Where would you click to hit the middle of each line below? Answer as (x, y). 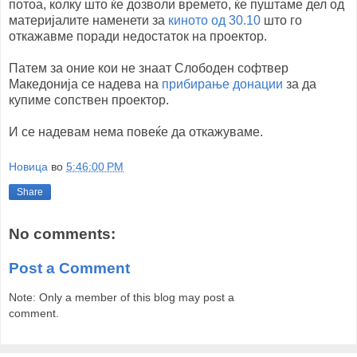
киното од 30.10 (214, 21)
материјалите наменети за (88, 21)
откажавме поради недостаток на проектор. (138, 37)
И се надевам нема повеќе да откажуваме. (136, 132)
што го (281, 21)
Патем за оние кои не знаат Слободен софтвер (149, 69)
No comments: (62, 233)
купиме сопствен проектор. (89, 100)
